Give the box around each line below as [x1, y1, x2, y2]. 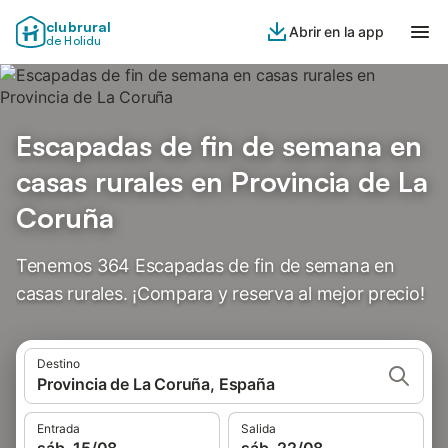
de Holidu [46, 33, 102, 48]
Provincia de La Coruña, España [37, 374, 275, 394]
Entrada [37, 421, 80, 436]
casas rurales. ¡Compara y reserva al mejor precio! [16, 283, 425, 304]
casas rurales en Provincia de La [16, 164, 428, 199]
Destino [37, 356, 80, 371]
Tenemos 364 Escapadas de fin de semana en [16, 255, 395, 276]
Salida [241, 421, 276, 436]
